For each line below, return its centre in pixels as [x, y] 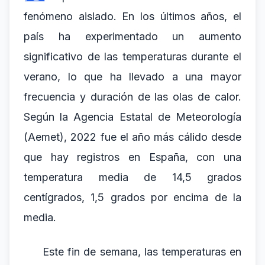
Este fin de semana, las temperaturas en [142, 252]
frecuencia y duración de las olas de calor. [132, 97]
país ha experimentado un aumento [132, 36]
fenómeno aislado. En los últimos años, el [132, 16]
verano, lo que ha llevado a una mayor [132, 77]
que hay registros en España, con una [132, 157]
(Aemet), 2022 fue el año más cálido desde [132, 137]
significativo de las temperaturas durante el [132, 56]
